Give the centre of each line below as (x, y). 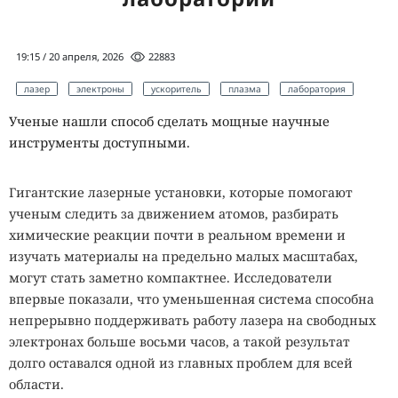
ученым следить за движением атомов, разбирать (174, 213)
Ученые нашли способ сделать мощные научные (169, 121)
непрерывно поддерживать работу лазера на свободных (192, 320)
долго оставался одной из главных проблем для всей (181, 362)
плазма (245, 89)
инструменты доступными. (99, 142)
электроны (100, 89)
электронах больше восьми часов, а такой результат (179, 341)
